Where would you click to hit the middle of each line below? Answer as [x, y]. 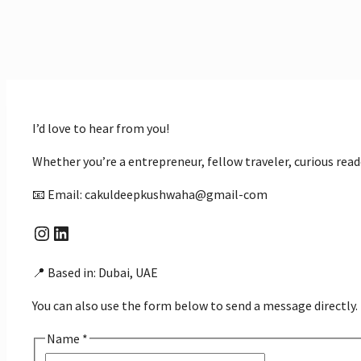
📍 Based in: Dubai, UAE [95, 272]
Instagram [72, 232]
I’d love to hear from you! [101, 128]
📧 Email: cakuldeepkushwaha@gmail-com [150, 194]
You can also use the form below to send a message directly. [195, 305]
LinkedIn [86, 232]
